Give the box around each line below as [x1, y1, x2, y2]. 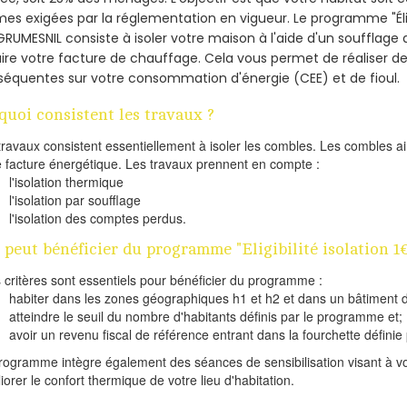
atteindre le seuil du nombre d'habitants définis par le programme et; [9, 307, 403, 326]
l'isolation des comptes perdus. [9, 209, 187, 228]
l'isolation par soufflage [9, 191, 142, 210]
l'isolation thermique [9, 173, 124, 192]
